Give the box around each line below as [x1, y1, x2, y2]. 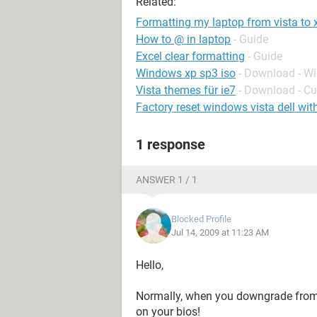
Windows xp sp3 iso [136, 67, 236, 80]
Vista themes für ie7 [136, 83, 236, 97]
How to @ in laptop [136, 33, 231, 46]
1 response [136, 136, 205, 153]
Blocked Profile [171, 214, 231, 224]
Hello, [136, 258, 163, 272]
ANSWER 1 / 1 [136, 174, 197, 185]
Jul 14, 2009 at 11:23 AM [171, 227, 269, 238]
